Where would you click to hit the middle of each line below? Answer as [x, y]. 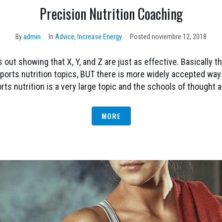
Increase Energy [100, 37]
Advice [65, 37]
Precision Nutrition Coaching [111, 14]
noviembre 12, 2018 [179, 37]
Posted [141, 37]
